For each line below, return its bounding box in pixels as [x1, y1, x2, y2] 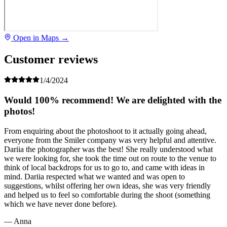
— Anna [4, 216, 31, 225]
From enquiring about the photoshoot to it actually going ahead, [4, 126, 207, 135]
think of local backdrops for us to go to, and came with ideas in [4, 163, 205, 172]
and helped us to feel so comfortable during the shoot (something [4, 190, 210, 199]
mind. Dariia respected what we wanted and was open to [4, 172, 185, 181]
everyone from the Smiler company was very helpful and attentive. [4, 135, 216, 144]
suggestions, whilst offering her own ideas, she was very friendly [4, 181, 211, 190]
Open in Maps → [11, 33, 69, 42]
